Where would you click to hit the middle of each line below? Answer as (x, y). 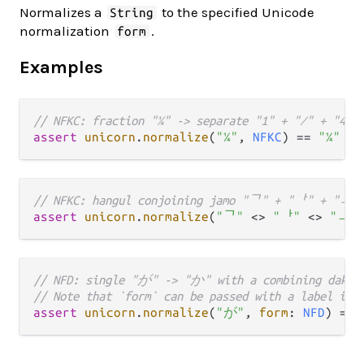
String (132, 12)
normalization (66, 30)
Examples (61, 68)
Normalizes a (63, 12)
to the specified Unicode (236, 12)
